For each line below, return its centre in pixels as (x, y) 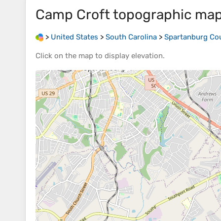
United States (74, 37)
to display (112, 56)
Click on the (57, 56)
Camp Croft (73, 15)
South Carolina (131, 37)
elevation (147, 56)
